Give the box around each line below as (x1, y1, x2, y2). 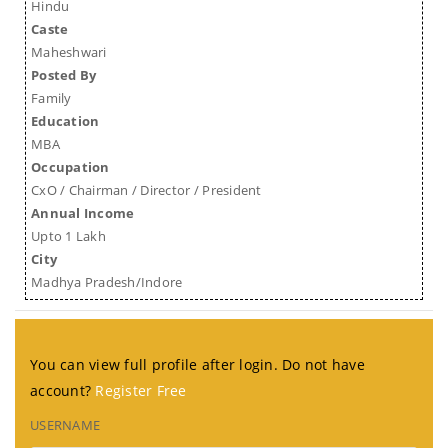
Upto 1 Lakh (31, 227, 106, 246)
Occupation (31, 158, 110, 177)
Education (31, 112, 100, 131)
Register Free (95, 380, 187, 400)
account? (30, 380, 96, 400)
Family (31, 89, 72, 108)
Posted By (31, 66, 97, 85)
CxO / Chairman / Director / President (31, 181, 262, 200)
